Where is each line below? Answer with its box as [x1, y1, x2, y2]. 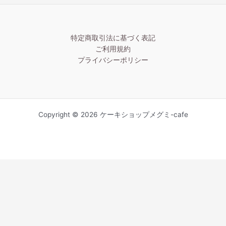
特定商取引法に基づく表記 [71, 34, 155, 42]
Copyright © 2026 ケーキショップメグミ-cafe [38, 110, 188, 119]
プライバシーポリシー [78, 56, 148, 65]
